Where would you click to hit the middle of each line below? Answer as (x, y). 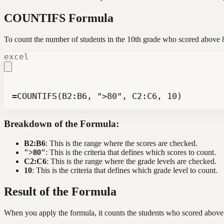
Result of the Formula (60, 191)
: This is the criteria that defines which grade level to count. (125, 170)
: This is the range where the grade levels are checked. (131, 161)
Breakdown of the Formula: (61, 124)
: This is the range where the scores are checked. (121, 143)
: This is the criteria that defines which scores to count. (131, 152)
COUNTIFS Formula (59, 18)
